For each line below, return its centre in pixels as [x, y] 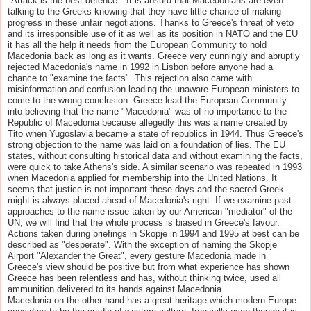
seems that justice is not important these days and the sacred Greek [146, 189]
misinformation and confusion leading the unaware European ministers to [153, 89]
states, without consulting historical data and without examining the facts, [155, 155]
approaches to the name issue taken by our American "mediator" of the [150, 211]
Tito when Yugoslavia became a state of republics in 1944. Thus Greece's [155, 133]
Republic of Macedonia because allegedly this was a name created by [148, 122]
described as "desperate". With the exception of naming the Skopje [142, 244]
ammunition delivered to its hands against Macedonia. [116, 289]
